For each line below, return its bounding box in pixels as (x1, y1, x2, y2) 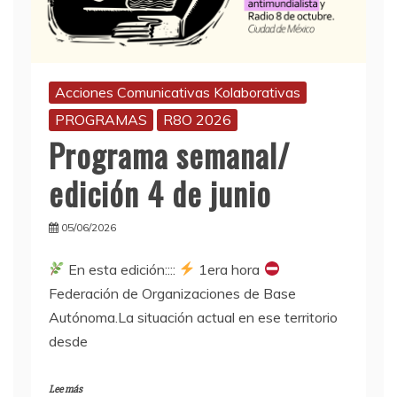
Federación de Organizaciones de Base (49, 284, 296, 302)
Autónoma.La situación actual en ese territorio (49, 307, 338, 326)
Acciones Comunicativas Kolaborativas (55, 82, 300, 101)
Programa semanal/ (49, 130, 290, 178)
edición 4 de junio (49, 168, 271, 216)
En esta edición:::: (65, 260, 180, 278)
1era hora (195, 260, 264, 278)
